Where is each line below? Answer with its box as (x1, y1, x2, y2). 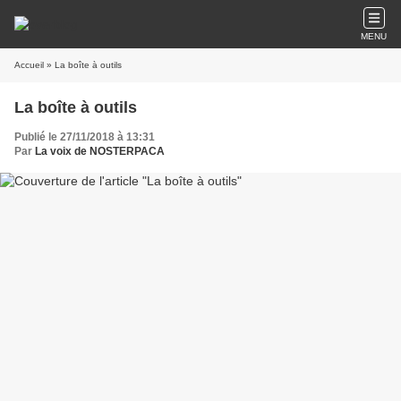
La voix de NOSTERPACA (35, 145, 165, 158)
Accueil (14, 60, 44, 70)
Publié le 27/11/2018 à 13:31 (14, 131, 155, 143)
